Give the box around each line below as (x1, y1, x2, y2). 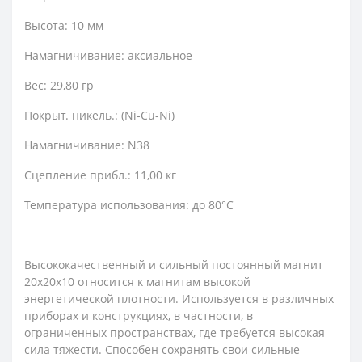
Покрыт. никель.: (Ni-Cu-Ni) (24, 107, 175, 123)
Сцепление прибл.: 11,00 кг (24, 167, 176, 183)
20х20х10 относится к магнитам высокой (24, 274, 250, 289)
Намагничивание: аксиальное (24, 48, 192, 63)
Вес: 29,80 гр (24, 78, 94, 93)
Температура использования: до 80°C (24, 197, 234, 213)
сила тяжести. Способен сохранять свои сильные (24, 342, 300, 357)
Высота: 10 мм (24, 18, 103, 33)
